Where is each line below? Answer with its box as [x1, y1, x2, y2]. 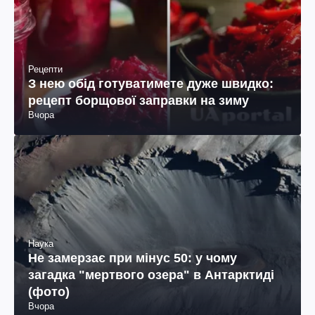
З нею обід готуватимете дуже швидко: [28, 76, 274, 91]
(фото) [28, 284, 70, 299]
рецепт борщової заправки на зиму [28, 93, 249, 108]
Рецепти [28, 63, 63, 75]
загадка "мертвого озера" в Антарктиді [28, 267, 274, 282]
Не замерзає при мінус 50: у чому [28, 250, 237, 265]
